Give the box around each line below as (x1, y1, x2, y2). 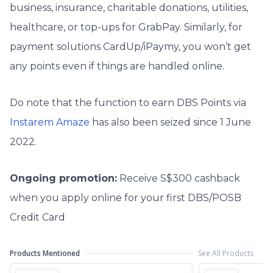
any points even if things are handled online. (10, 60, 224, 73)
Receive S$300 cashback (117, 172, 240, 185)
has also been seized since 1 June (90, 116, 251, 129)
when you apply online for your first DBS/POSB (10, 192, 241, 204)
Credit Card (10, 211, 65, 224)
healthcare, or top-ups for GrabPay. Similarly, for (10, 21, 243, 34)
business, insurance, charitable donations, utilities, (10, 2, 248, 14)
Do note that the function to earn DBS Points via (10, 97, 246, 109)
